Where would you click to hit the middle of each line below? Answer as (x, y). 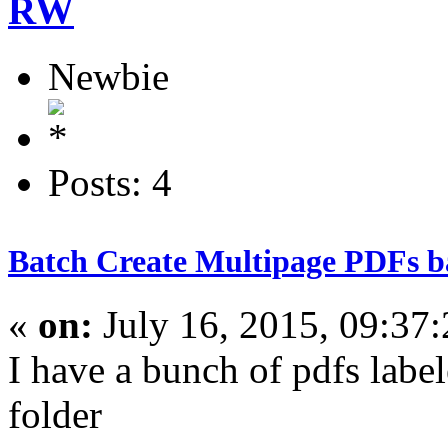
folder (55, 415)
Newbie (108, 76)
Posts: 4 (110, 182)
